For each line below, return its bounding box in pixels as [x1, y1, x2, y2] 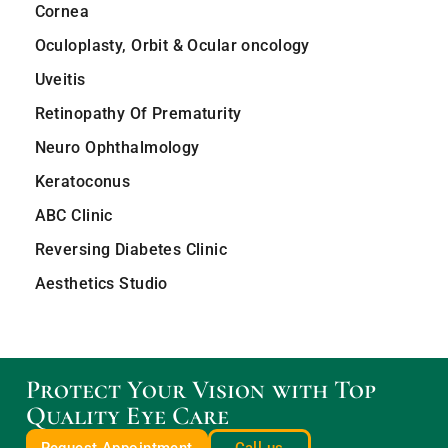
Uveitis [34, 70, 86, 90]
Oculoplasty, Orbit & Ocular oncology [34, 36, 310, 56]
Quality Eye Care [25, 400, 230, 432]
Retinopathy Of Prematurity [34, 104, 242, 124]
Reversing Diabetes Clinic [34, 240, 228, 260]
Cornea [34, 2, 90, 22]
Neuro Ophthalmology [34, 138, 200, 158]
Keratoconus [34, 172, 131, 192]
